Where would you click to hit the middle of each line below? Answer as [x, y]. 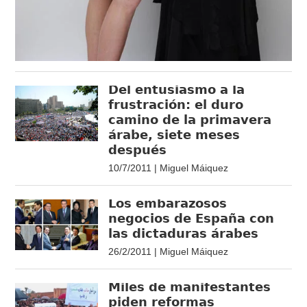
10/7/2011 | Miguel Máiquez [169, 168]
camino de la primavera [190, 120]
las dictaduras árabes [184, 234]
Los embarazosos [168, 204]
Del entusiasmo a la [177, 90]
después [138, 150]
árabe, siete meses [174, 135]
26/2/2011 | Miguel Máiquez [169, 252]
